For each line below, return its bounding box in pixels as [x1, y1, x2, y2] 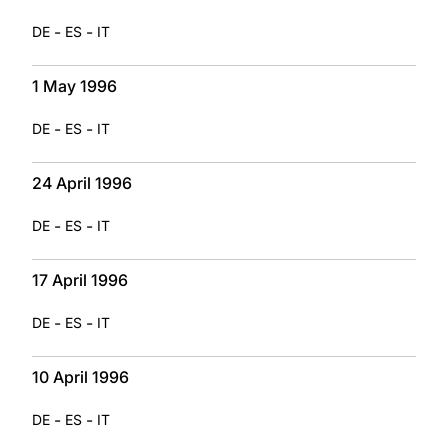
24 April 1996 [32, 172, 132, 193]
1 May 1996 [32, 75, 117, 96]
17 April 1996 [32, 269, 128, 290]
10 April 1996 [32, 366, 129, 387]
